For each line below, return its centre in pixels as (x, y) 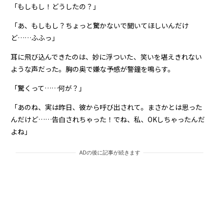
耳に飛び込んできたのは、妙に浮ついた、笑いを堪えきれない (107, 56)
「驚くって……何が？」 (48, 88)
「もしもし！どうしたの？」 (55, 6)
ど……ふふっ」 (35, 37)
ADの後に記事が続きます (109, 152)
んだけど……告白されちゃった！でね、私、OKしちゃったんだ (108, 119)
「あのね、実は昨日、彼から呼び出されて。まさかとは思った (107, 107)
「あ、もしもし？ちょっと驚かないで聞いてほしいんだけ (100, 25)
